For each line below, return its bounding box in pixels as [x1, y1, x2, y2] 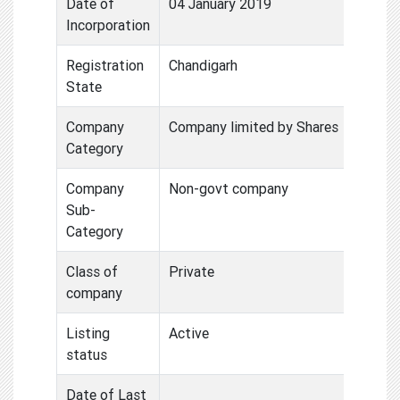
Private [169, 262, 214, 280]
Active [169, 323, 209, 342]
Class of [66, 262, 118, 280]
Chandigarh [169, 55, 237, 74]
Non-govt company [169, 179, 288, 197]
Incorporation [66, 15, 150, 34]
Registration [66, 55, 144, 74]
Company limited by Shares [169, 117, 338, 136]
